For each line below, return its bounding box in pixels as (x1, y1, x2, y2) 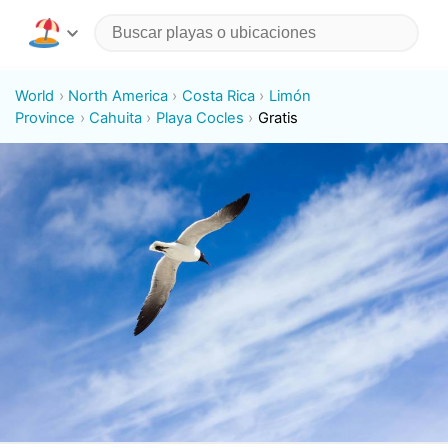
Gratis (257, 108, 298, 127)
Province (15, 108, 76, 127)
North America (68, 86, 169, 105)
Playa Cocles (155, 108, 244, 127)
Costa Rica (181, 86, 255, 105)
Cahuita (89, 108, 143, 127)
